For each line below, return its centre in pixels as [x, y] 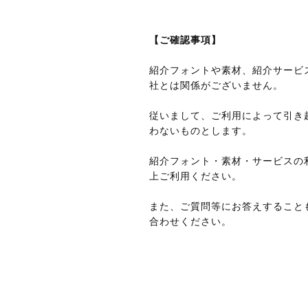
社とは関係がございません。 [216, 86]
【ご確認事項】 [185, 40]
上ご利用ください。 [196, 176]
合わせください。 [190, 222]
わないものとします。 [201, 131]
